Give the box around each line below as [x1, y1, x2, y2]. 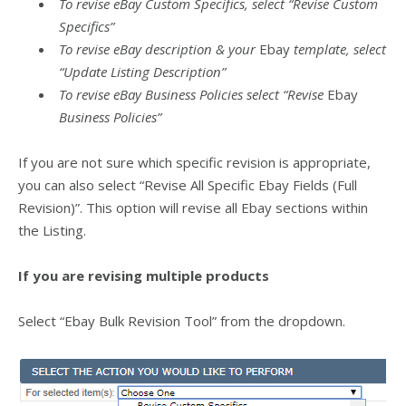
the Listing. [18, 220, 86, 239]
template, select [290, 39, 386, 58]
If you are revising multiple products [18, 266, 269, 285]
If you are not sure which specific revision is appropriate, [18, 152, 371, 171]
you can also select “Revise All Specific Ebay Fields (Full [18, 175, 357, 194]
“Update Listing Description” [59, 62, 226, 81]
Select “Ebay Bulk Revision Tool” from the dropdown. [18, 311, 345, 330]
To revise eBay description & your [59, 39, 259, 58]
